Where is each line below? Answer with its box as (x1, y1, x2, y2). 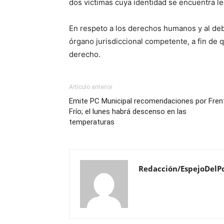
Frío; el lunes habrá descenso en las (69, 107, 186, 116)
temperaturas (69, 117, 114, 126)
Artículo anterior (69, 83, 112, 90)
